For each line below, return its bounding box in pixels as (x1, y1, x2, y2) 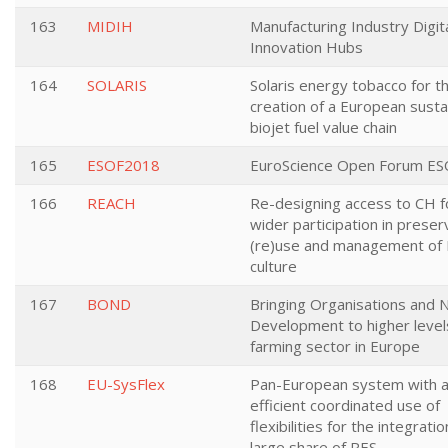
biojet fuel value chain (250, 117, 397, 137)
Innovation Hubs (250, 37, 363, 57)
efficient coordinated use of (250, 395, 440, 415)
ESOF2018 (87, 155, 160, 175)
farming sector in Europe (250, 336, 420, 356)
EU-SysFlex (87, 374, 165, 394)
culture (250, 256, 297, 276)
